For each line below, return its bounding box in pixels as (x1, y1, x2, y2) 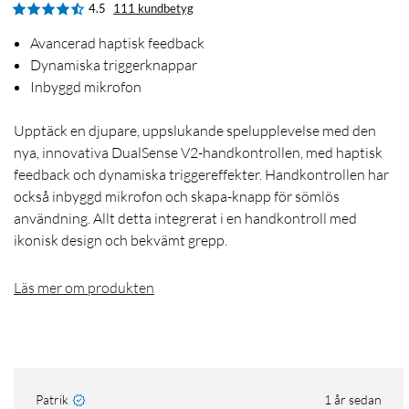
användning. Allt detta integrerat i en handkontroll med (14, 209, 357, 228)
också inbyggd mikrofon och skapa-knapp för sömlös (14, 187, 340, 206)
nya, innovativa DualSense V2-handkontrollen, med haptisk (14, 143, 383, 163)
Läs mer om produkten (14, 278, 154, 298)
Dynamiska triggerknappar (30, 56, 197, 75)
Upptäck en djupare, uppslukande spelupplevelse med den (14, 121, 376, 141)
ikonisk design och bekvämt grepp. (14, 231, 227, 250)
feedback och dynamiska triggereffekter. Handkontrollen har (14, 165, 389, 184)
